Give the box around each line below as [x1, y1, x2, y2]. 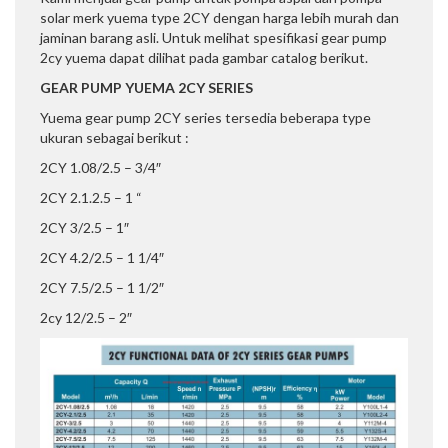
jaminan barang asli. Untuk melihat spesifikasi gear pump [40, 29, 387, 47]
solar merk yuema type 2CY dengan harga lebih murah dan [40, 9, 399, 27]
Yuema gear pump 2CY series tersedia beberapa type [40, 109, 371, 127]
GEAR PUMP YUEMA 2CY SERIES [40, 79, 253, 97]
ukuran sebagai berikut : [40, 129, 189, 147]
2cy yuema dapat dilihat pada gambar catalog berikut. [40, 49, 368, 67]
